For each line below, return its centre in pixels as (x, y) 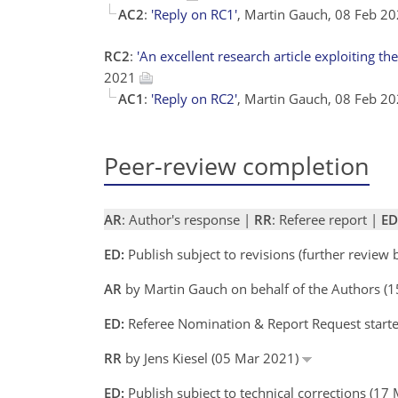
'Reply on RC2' (194, 98)
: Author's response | (188, 219)
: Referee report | (326, 219)
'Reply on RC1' (194, 14)
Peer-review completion (237, 165)
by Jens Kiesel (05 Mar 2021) (212, 358)
